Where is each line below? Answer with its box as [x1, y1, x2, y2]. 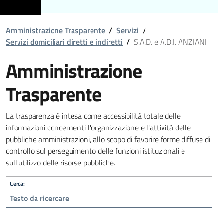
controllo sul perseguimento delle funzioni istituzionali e [6, 145, 185, 157]
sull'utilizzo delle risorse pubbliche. [6, 157, 115, 168]
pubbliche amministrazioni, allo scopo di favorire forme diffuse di [6, 133, 210, 145]
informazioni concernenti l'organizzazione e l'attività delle [6, 122, 191, 133]
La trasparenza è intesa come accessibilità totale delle [6, 110, 181, 122]
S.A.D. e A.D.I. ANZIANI [134, 36, 207, 48]
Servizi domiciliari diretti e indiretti [6, 36, 123, 48]
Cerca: [10, 179, 25, 188]
